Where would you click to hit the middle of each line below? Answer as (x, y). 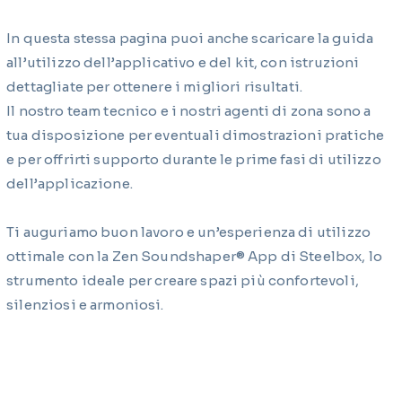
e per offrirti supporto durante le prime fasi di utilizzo (194, 159)
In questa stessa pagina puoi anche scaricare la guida (190, 38)
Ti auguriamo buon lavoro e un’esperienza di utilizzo (188, 232)
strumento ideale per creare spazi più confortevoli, (183, 280)
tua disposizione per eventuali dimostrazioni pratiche (196, 135)
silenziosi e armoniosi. (85, 304)
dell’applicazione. (70, 183)
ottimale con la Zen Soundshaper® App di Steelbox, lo (194, 256)
